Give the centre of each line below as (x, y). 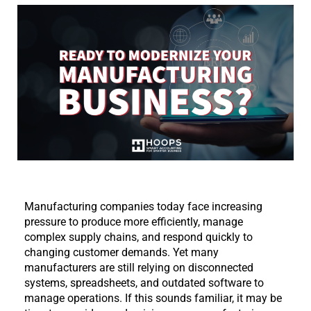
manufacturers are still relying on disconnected (139, 267)
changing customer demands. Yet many (121, 252)
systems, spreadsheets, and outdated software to (144, 283)
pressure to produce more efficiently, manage (134, 221)
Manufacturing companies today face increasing (143, 206)
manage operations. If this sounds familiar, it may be (153, 298)
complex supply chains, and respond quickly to (138, 237)
